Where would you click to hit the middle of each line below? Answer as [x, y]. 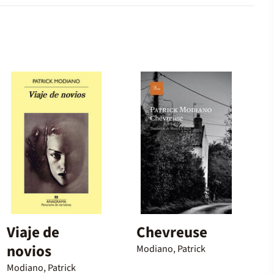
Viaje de [33, 232]
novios [29, 251]
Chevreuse [172, 232]
